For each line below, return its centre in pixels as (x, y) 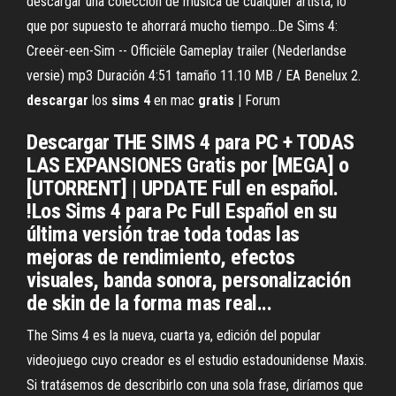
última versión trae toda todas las (163, 234)
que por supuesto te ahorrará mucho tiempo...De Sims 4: (182, 26)
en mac (174, 100)
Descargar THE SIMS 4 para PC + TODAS (190, 142)
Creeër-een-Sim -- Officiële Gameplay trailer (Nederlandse (187, 51)
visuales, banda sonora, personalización (189, 280)
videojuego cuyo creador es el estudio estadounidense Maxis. (197, 360)
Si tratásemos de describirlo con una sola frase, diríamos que (195, 385)
